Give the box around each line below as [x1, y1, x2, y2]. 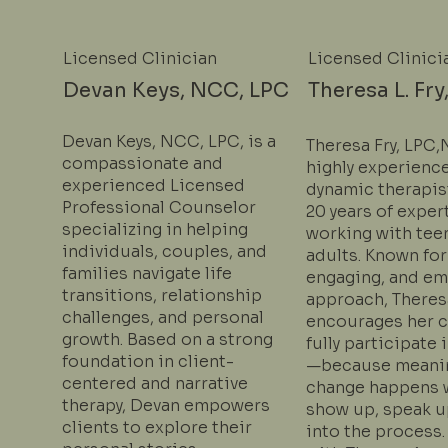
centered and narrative [61, 373, 248, 395]
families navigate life [61, 263, 232, 285]
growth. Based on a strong [61, 329, 273, 351]
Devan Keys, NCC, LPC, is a [61, 131, 276, 153]
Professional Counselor [61, 197, 256, 219]
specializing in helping [61, 219, 248, 241]
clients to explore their [61, 417, 252, 439]
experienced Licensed [61, 175, 245, 197]
